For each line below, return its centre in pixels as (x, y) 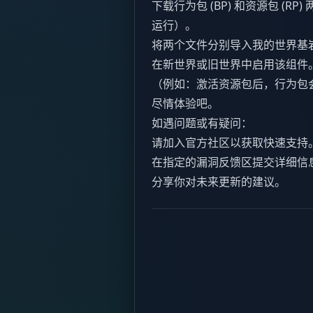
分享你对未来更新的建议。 (219, 182)
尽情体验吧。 (185, 104)
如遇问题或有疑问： (202, 123)
